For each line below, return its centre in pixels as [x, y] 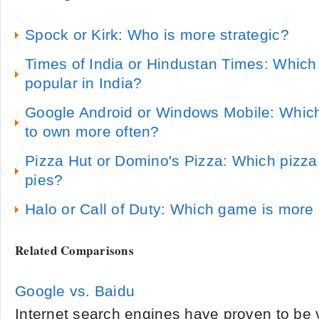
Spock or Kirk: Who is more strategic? [157, 35]
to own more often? [92, 132]
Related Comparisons [75, 250]
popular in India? [84, 83]
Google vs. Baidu [75, 291]
